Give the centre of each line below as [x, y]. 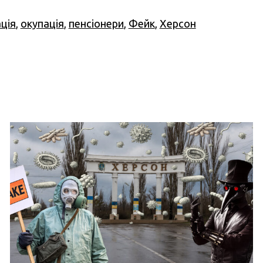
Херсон [178, 24]
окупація [42, 24]
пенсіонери [96, 24]
